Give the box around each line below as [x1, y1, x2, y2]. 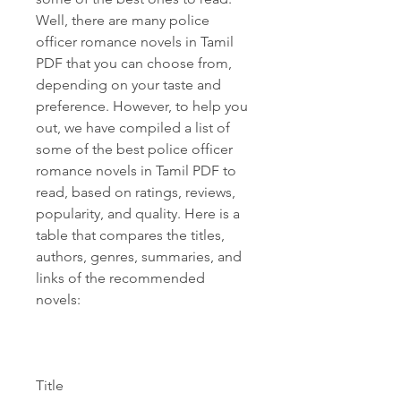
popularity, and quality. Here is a [36, 205, 240, 222]
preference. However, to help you [36, 98, 248, 115]
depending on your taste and [36, 76, 221, 93]
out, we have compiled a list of [36, 119, 230, 136]
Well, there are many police [36, 12, 209, 29]
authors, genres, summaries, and [36, 248, 242, 265]
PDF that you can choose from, [36, 55, 232, 72]
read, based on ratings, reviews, [36, 183, 235, 200]
